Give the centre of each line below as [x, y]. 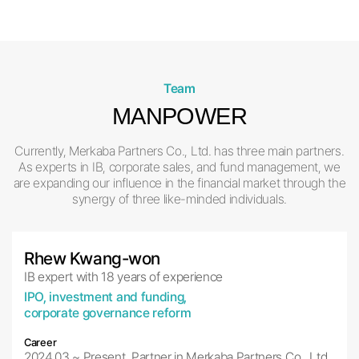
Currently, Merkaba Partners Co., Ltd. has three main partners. [179, 151]
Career [40, 342]
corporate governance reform [108, 313]
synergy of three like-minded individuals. [179, 200]
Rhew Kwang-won [92, 259]
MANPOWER [179, 117]
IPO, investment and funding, [105, 296]
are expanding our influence [87, 184]
